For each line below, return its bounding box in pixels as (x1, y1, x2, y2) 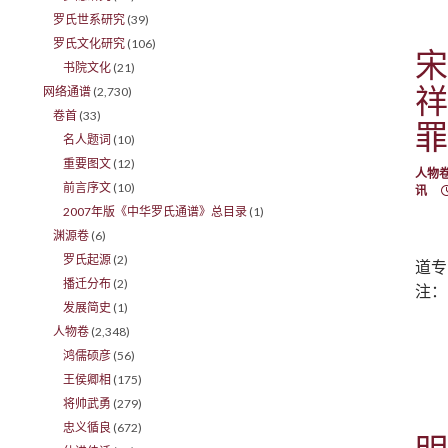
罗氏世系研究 (53, 12, 126, 27)
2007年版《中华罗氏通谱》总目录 (63, 204, 248, 219)
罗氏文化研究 (53, 36, 126, 51)
